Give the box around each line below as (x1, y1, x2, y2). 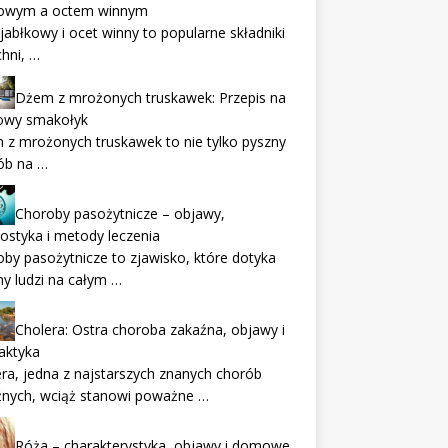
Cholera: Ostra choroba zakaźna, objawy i (14, 320, 285, 340)
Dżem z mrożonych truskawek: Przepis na (14, 88, 286, 108)
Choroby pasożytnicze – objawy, (14, 204, 225, 224)
